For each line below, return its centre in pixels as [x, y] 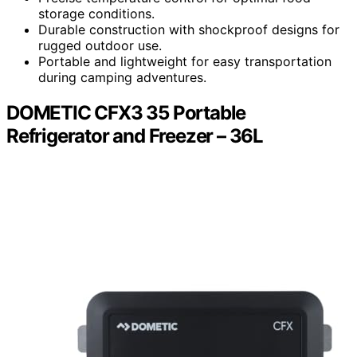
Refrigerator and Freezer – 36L [135, 135]
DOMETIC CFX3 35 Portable [126, 112]
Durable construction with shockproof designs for [189, 30]
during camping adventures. [122, 78]
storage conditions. [96, 14]
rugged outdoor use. [100, 46]
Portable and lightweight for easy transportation [185, 62]
